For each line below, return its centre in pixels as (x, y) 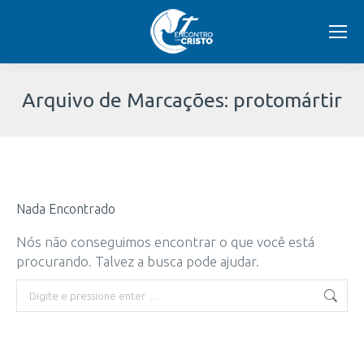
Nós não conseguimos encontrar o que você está (165, 242)
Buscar (37, 289)
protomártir (288, 100)
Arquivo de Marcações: (128, 100)
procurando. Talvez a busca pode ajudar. (138, 261)
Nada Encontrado (66, 209)
